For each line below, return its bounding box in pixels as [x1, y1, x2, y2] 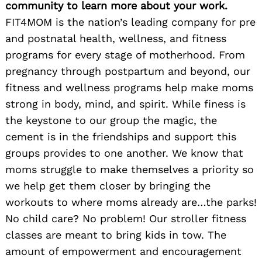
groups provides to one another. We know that [5, 146, 243, 159]
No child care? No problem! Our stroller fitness [5, 212, 246, 225]
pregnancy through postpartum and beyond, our [5, 64, 250, 77]
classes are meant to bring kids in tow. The [5, 228, 226, 241]
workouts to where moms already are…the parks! [5, 195, 257, 208]
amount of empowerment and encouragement [5, 244, 242, 257]
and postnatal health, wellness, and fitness [5, 32, 226, 44]
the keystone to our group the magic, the [5, 113, 217, 126]
